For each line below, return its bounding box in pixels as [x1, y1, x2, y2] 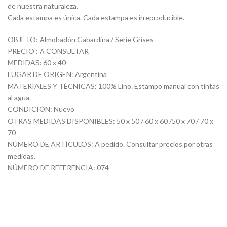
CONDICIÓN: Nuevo [8, 105, 74, 114]
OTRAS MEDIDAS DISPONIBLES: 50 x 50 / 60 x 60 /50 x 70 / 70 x [8, 117, 213, 126]
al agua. [8, 93, 31, 102]
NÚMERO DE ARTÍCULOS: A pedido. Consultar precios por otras [8, 140, 213, 149]
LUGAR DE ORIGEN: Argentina [8, 70, 107, 79]
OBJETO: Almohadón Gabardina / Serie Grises [8, 35, 154, 44]
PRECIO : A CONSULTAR [8, 47, 89, 56]
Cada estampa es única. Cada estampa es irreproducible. [8, 13, 184, 22]
